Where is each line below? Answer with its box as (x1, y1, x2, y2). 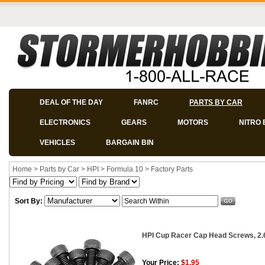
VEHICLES (40, 138, 75, 147)
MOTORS (177, 118, 208, 127)
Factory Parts (151, 165, 193, 173)
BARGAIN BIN (106, 138, 154, 147)
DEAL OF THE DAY (40, 98, 103, 106)
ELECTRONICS (40, 118, 91, 127)
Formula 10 (106, 165, 143, 173)
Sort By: (15, 197, 43, 205)
